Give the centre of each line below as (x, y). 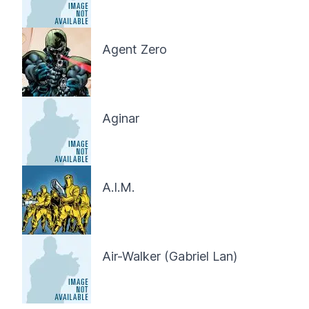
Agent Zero (134, 49)
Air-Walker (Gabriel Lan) (170, 256)
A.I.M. (118, 187)
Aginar (121, 118)
